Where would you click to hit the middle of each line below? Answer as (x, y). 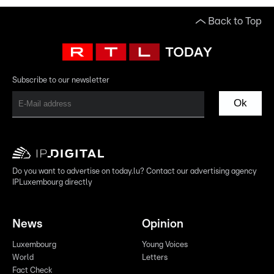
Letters (155, 258)
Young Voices (165, 245)
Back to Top (235, 21)
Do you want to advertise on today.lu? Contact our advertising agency (135, 172)
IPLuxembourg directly (52, 183)
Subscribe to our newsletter (61, 80)
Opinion (163, 224)
